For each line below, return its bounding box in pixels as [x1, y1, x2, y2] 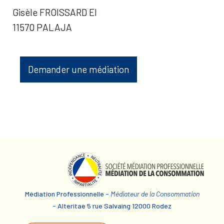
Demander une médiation [28, 63, 129, 75]
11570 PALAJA [12, 21, 72, 33]
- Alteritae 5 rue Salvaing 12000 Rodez [52, 201, 171, 210]
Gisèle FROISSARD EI [12, 6, 97, 18]
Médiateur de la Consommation [110, 189, 199, 198]
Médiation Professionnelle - [24, 189, 110, 198]
